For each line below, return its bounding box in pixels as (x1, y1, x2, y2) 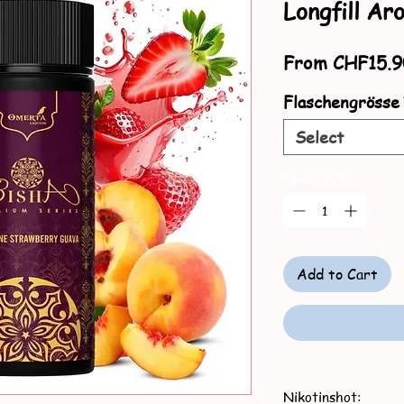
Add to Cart (297, 264, 378, 284)
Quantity (283, 169, 336, 187)
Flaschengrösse (283, 90, 399, 113)
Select (295, 125, 344, 148)
